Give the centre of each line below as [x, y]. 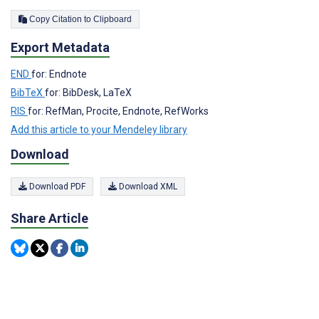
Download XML [147, 186]
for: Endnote [59, 74]
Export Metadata [60, 48]
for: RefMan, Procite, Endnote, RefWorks [118, 111]
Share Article [49, 218]
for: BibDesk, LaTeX [88, 93]
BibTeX [28, 93]
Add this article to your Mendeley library [99, 130]
